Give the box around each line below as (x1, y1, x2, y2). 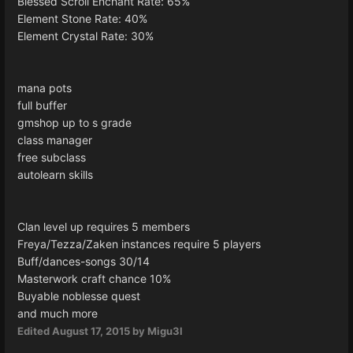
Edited (17, 324, 52, 337)
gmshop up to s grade (17, 115, 132, 129)
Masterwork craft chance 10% (17, 271, 171, 285)
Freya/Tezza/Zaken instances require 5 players (17, 236, 261, 251)
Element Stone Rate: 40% (17, 11, 147, 25)
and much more (17, 306, 98, 320)
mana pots (17, 80, 72, 95)
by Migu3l (130, 324, 183, 337)
